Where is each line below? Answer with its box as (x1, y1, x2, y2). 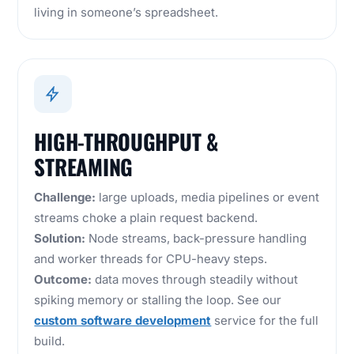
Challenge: (34, 190, 96, 205)
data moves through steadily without (92, 272, 299, 288)
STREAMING (34, 151, 133, 183)
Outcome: (34, 272, 92, 288)
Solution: (34, 231, 86, 247)
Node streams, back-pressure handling (85, 231, 307, 247)
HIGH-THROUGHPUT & (34, 126, 218, 158)
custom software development (34, 313, 212, 329)
